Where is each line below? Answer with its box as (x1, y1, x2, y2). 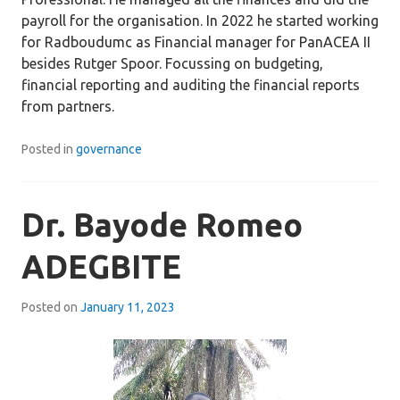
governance (76, 142, 142, 156)
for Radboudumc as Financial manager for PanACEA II (21, 34, 371, 50)
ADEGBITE (21, 248, 181, 285)
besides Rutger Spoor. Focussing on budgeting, (21, 55, 323, 71)
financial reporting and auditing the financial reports (21, 77, 360, 93)
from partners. (21, 98, 114, 114)
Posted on (21, 300, 80, 314)
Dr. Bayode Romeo (21, 206, 303, 243)
